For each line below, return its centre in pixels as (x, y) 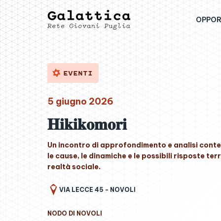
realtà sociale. (74, 167)
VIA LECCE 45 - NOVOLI (97, 190)
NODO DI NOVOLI (75, 213)
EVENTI (78, 73)
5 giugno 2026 (80, 101)
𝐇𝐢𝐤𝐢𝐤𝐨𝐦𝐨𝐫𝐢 (87, 124)
